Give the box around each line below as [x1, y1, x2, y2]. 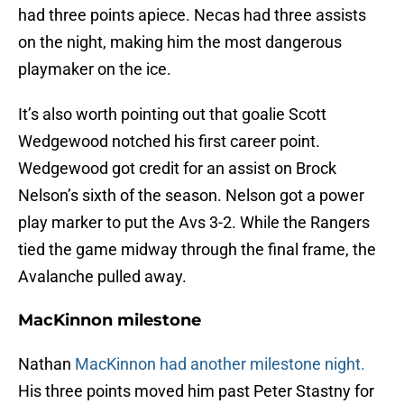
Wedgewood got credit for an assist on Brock [18, 159, 336, 179]
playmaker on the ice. [18, 60, 171, 79]
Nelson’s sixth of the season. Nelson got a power [18, 186, 364, 206]
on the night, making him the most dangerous [18, 32, 342, 52]
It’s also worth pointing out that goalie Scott [18, 105, 326, 124]
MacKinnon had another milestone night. [75, 354, 365, 374]
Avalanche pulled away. [18, 267, 187, 287]
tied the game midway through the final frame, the [18, 240, 376, 260]
